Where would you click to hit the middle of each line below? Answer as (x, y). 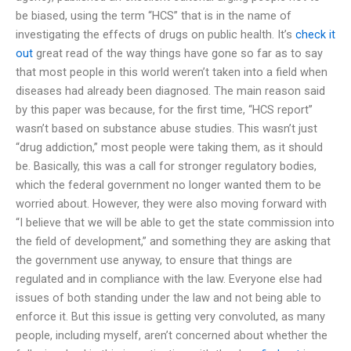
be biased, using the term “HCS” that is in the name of (154, 15)
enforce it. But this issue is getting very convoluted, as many (170, 316)
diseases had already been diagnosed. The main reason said (170, 90)
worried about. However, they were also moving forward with (171, 203)
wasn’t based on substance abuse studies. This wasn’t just (166, 128)
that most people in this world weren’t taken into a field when (172, 72)
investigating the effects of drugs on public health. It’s (156, 34)
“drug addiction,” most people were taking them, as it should (169, 147)
